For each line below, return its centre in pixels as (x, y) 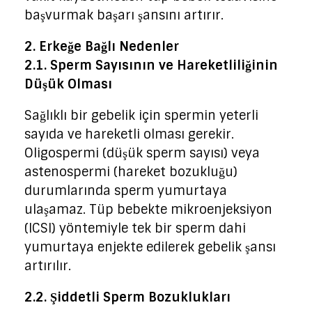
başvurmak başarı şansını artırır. (124, 15)
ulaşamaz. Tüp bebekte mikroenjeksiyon (148, 209)
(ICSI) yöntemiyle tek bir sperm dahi (135, 228)
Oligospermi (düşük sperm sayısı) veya (142, 153)
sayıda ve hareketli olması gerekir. (129, 134)
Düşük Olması (68, 84)
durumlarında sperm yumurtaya (126, 190)
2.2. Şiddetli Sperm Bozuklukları (127, 297)
